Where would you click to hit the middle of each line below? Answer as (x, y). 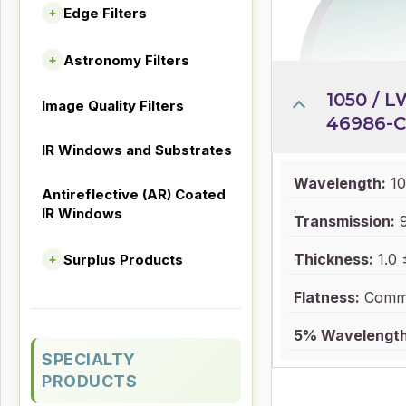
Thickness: (333, 259)
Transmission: (344, 221)
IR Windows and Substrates (137, 150)
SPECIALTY (89, 359)
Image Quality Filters (113, 106)
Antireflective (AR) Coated (134, 194)
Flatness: (327, 297)
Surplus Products (123, 259)
